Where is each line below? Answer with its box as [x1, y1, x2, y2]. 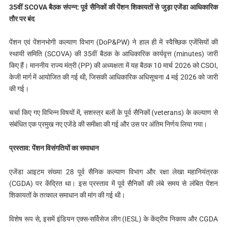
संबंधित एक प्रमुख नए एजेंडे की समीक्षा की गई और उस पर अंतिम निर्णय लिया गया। [9, 120, 207, 129]
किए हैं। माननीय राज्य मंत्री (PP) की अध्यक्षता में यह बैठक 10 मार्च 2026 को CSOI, [9, 61, 218, 70]
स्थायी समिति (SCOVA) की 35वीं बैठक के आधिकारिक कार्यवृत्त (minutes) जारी [9, 50, 218, 58]
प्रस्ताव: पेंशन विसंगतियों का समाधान [9, 143, 99, 152]
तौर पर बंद [9, 14, 34, 23]
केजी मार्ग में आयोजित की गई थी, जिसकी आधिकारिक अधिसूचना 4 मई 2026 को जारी [9, 73, 218, 82]
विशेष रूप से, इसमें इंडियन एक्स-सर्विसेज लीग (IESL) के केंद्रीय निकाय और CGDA [9, 214, 218, 223]
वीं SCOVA [17, 3, 49, 11]
